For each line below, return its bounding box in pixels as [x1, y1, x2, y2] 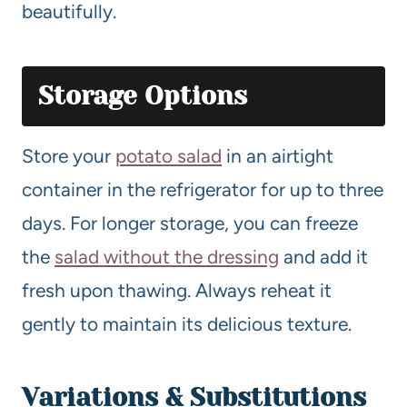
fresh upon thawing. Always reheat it [22, 278, 332, 302]
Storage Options [38, 80, 247, 111]
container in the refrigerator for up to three [22, 177, 383, 201]
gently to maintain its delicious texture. [22, 312, 352, 335]
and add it [279, 244, 368, 268]
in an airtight [222, 144, 333, 167]
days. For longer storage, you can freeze [22, 211, 358, 234]
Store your [22, 144, 115, 167]
